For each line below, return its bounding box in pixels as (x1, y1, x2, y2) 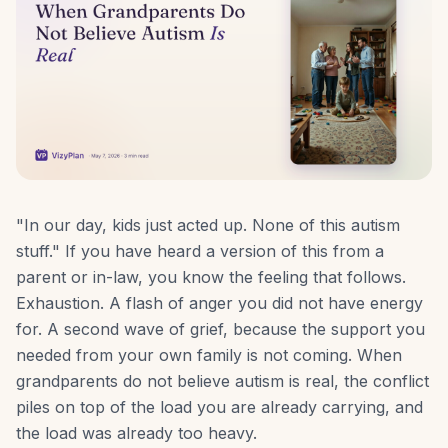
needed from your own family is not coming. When (16, 345, 402, 366)
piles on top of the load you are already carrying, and (16, 397, 423, 418)
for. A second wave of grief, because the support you (16, 319, 425, 340)
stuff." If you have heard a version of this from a (16, 241, 384, 262)
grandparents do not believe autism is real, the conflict (16, 371, 429, 392)
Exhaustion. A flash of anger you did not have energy (16, 293, 423, 314)
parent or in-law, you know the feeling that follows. (16, 267, 406, 288)
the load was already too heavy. (16, 423, 257, 444)
